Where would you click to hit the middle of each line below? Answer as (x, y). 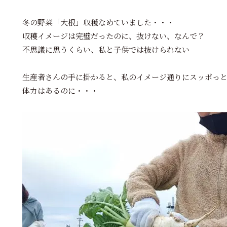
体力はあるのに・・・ (60, 91)
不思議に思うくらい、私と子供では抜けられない (106, 50)
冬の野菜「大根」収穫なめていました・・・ (98, 23)
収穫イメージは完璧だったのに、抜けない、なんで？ (113, 37)
